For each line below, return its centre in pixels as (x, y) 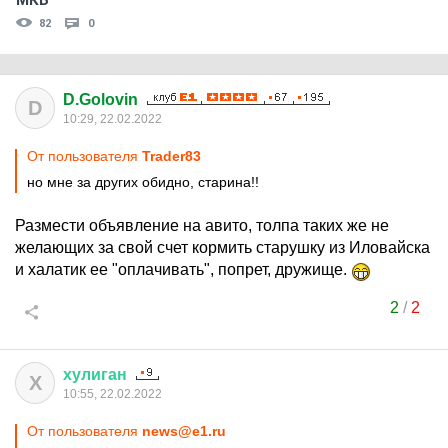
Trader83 (171, 156)
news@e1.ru (184, 431)
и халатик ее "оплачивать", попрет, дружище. (183, 269)
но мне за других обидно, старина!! (143, 182)
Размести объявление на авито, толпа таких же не (202, 225)
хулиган (95, 374)
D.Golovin (100, 99)
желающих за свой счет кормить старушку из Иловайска (222, 247)
